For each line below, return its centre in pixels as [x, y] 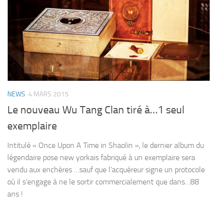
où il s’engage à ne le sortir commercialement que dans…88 [103, 182]
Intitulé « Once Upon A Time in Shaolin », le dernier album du [106, 145]
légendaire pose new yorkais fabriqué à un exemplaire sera [101, 157]
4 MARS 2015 [48, 94]
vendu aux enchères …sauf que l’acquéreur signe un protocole [106, 169]
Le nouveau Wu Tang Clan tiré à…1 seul [96, 110]
